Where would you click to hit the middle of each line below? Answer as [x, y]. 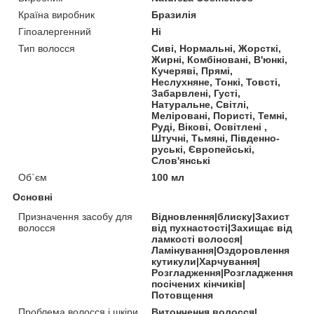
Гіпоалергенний [55, 32]
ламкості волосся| [197, 239]
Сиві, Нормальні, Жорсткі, [217, 49]
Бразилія [174, 15]
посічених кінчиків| [199, 284]
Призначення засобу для [75, 217]
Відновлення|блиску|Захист [221, 217]
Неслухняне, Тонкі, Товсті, [216, 82]
